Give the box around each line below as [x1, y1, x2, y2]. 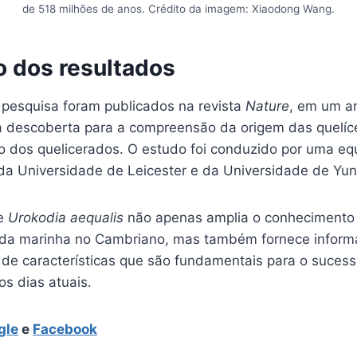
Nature [245, 97, 289, 114]
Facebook [33, 320, 97, 337]
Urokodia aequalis [8, 209, 124, 226]
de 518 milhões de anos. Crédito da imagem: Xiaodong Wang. [22, 2, 335, 15]
